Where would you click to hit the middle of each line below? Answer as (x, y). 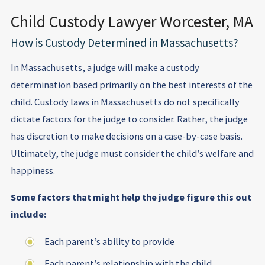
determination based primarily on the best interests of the (131, 85)
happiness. (33, 171)
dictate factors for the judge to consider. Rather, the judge (129, 119)
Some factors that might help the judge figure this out (131, 197)
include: (28, 214)
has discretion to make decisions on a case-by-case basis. (126, 136)
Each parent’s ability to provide (110, 241)
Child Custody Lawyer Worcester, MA (132, 22)
